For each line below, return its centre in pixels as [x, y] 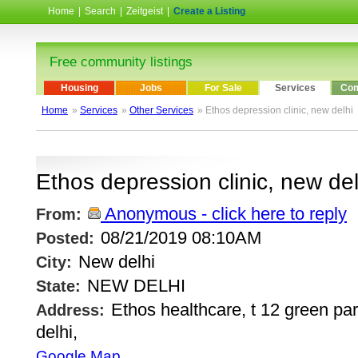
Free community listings [121, 62]
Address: [70, 310]
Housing [79, 88]
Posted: [65, 239]
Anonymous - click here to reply [224, 214]
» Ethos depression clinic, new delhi [275, 111]
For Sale [223, 88]
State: [58, 286]
